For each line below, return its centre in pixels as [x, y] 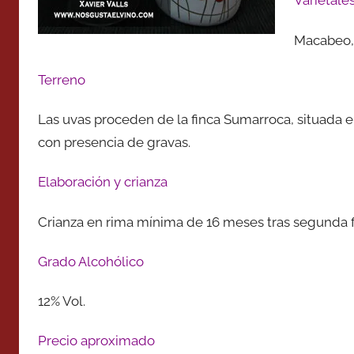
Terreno [62, 79]
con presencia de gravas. [114, 142]
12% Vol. [62, 301]
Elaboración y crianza [103, 182]
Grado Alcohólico [91, 261]
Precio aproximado [96, 341]
